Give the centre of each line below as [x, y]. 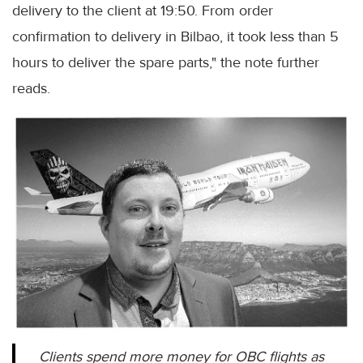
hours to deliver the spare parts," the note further [166, 63]
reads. [31, 89]
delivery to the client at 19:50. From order [143, 11]
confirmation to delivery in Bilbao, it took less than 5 [175, 37]
